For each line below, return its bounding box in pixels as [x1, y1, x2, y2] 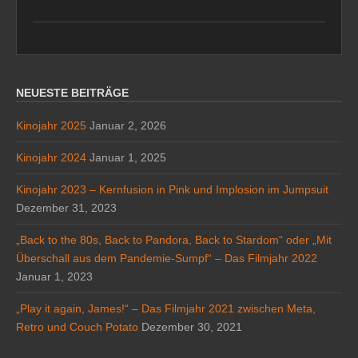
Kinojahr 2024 [16, 150, 86, 164]
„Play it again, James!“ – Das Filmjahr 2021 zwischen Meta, [16, 301, 316, 315]
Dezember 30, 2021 [141, 320, 242, 333]
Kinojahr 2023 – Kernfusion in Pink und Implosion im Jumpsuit [16, 182, 328, 196]
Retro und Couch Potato [16, 320, 138, 333]
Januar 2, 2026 [89, 118, 166, 132]
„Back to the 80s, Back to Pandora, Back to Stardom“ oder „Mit [16, 233, 332, 246]
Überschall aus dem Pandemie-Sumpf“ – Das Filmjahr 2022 [16, 251, 317, 265]
